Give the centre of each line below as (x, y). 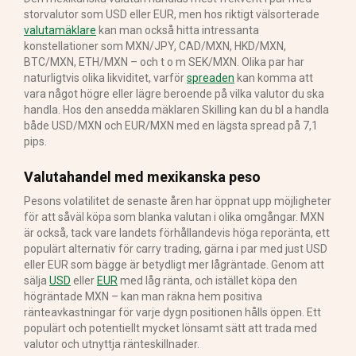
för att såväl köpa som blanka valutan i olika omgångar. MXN (174, 217)
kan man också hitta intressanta (178, 30)
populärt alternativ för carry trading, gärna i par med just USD (176, 248)
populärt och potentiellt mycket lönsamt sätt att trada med (170, 328)
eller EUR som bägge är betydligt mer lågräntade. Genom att (174, 264)
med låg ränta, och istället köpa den (207, 280)
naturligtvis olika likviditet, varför (105, 77)
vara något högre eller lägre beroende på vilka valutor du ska (174, 93)
